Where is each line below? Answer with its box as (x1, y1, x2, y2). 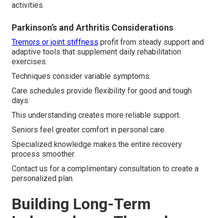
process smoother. (12, 149, 75, 159)
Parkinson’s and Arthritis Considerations (12, 22, 173, 33)
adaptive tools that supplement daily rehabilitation (12, 47, 181, 57)
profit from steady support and (98, 37, 204, 47)
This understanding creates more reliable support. (12, 110, 181, 120)
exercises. (12, 57, 47, 67)
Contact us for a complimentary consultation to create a (12, 164, 199, 174)
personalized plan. (12, 174, 74, 183)
